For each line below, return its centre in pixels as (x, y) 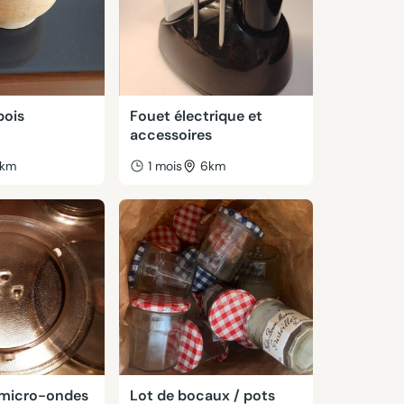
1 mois (165, 166)
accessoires (170, 135)
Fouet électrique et (196, 116)
